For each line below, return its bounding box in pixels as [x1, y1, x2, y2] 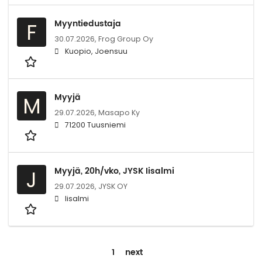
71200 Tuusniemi [65, 119, 126, 130]
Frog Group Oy [98, 33, 153, 44]
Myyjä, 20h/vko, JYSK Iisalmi [54, 164, 174, 178]
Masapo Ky [98, 107, 140, 118]
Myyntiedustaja [54, 16, 121, 30]
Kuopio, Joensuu [65, 46, 127, 56]
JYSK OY [98, 181, 127, 191]
